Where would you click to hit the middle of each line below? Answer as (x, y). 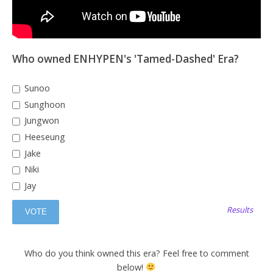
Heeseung (43, 136)
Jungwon (40, 121)
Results (240, 210)
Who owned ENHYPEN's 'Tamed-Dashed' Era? (126, 59)
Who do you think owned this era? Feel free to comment (136, 253)
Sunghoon (43, 104)
